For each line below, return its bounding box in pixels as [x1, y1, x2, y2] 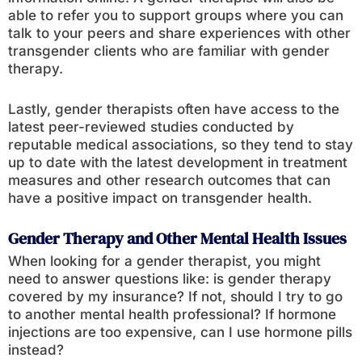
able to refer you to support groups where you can [8, 7, 343, 23]
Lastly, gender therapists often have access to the [8, 101, 339, 117]
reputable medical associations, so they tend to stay [8, 137, 353, 153]
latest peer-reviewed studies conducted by [8, 119, 294, 135]
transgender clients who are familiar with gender [8, 43, 330, 59]
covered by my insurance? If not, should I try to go [8, 288, 343, 305]
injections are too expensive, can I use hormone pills [8, 324, 352, 340]
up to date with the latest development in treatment [8, 154, 347, 170]
